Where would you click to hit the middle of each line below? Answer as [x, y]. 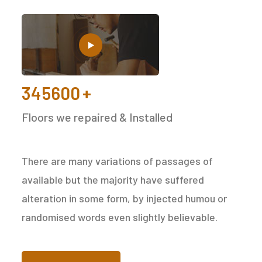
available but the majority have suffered [113, 180]
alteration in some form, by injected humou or [125, 199]
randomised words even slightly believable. [120, 217]
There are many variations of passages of [118, 161]
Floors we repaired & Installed [97, 117]
